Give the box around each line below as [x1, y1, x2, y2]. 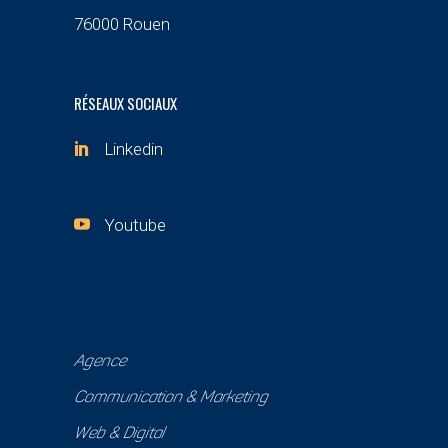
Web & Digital [74, 426, 164, 442]
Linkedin [104, 138, 163, 159]
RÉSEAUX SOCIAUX [74, 92, 177, 114]
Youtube [104, 214, 166, 235]
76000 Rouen [74, 14, 170, 34]
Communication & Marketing [74, 390, 268, 406]
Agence [74, 354, 126, 370]
